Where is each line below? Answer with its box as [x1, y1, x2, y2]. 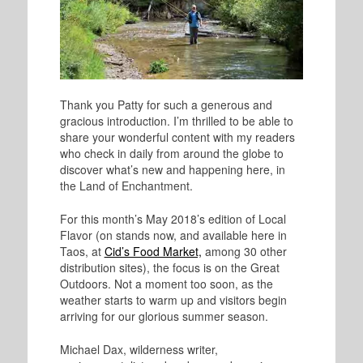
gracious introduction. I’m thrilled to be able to [59, 113, 293, 130]
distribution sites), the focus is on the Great [59, 259, 280, 276]
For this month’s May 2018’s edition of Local [59, 211, 286, 228]
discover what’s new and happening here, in [59, 161, 285, 178]
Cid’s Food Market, [104, 243, 202, 260]
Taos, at [59, 243, 105, 260]
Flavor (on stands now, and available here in [59, 227, 287, 244]
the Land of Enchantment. [59, 177, 193, 194]
